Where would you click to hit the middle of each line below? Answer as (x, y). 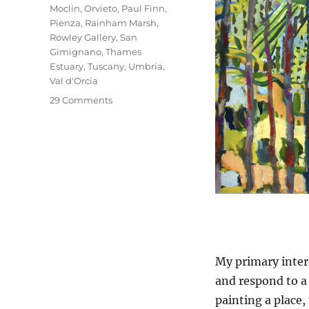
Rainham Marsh (121, 22)
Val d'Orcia (74, 80)
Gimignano (76, 51)
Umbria (146, 66)
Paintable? (136, 142)
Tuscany (106, 66)
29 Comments (81, 100)
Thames (123, 51)
